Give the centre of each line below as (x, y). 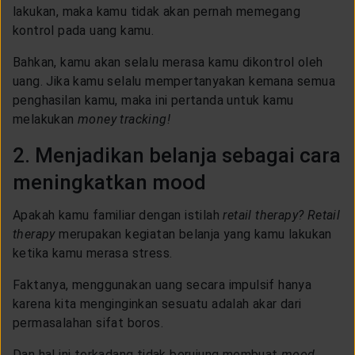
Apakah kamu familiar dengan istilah (116, 215)
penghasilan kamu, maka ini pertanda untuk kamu (153, 100)
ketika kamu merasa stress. (93, 253)
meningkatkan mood (109, 182)
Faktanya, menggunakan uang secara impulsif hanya (162, 284)
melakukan (44, 119)
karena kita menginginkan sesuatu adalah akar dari (157, 303)
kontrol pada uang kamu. (84, 30)
